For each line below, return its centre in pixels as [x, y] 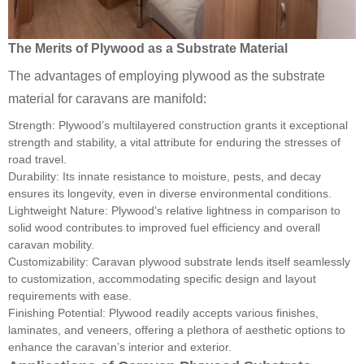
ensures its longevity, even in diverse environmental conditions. [170, 194]
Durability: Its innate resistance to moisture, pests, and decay [165, 177]
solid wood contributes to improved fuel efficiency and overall [164, 228]
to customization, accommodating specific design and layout [162, 279]
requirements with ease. [70, 296]
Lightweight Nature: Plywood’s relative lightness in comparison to [174, 211]
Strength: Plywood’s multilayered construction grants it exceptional [178, 126]
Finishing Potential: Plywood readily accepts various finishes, [163, 313]
